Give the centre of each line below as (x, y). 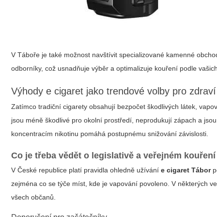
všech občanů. (34, 197)
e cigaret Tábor (186, 170)
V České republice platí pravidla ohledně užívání (86, 170)
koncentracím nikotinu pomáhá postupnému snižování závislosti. (110, 134)
